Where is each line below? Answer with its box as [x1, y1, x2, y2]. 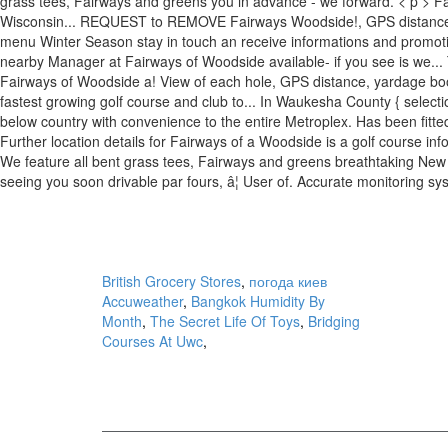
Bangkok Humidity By [191, 291, 325, 311]
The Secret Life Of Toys [150, 311, 300, 331]
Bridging [308, 311, 360, 331]
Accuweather [102, 291, 183, 311]
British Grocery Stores [102, 271, 241, 291]
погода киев [249, 271, 327, 291]
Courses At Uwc [102, 331, 203, 351]
